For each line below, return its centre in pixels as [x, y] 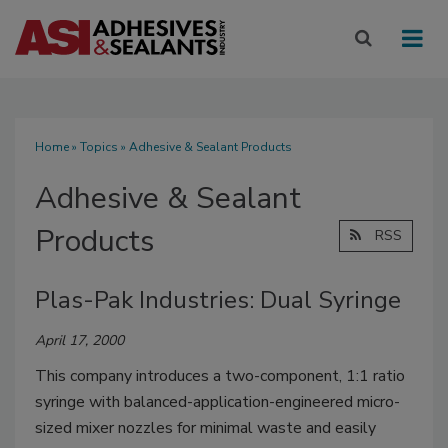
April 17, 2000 [79, 341]
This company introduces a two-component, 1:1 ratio [220, 376]
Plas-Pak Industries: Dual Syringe [218, 300]
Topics [99, 147]
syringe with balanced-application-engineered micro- [217, 402]
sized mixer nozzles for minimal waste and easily [205, 428]
